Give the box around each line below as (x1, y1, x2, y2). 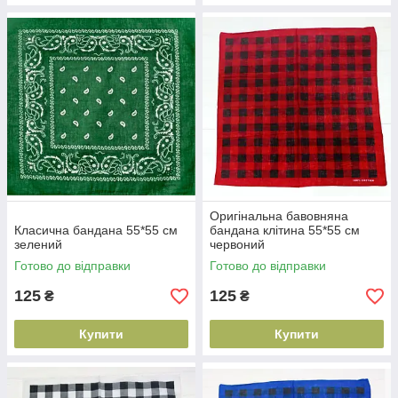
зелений (14, 237, 62, 251)
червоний (210, 237, 265, 251)
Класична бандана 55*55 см (14, 223, 178, 237)
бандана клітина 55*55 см (210, 223, 360, 237)
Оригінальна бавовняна (210, 209, 348, 223)
